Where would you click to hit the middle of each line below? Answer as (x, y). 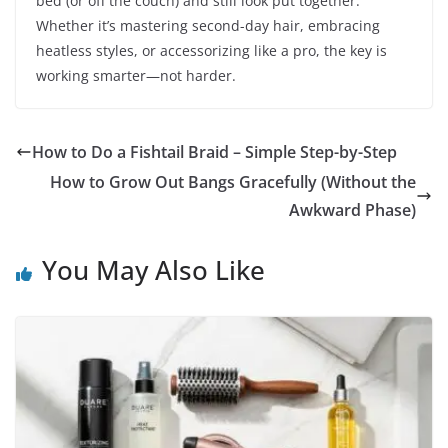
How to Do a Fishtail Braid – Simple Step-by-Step (214, 152)
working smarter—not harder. (136, 76)
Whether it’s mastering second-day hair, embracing (208, 26)
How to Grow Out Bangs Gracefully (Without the (233, 182)
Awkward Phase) (352, 210)
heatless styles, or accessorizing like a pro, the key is (211, 51)
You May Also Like (153, 270)
